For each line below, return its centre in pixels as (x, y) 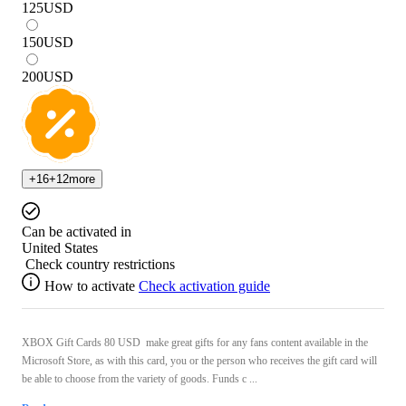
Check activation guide (204, 286)
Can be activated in (77, 232)
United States (60, 248)
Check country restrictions (100, 265)
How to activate (90, 286)
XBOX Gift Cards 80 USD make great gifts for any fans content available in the (195, 343)
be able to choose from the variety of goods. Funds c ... (140, 379)
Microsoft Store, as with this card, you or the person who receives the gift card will (199, 361)
